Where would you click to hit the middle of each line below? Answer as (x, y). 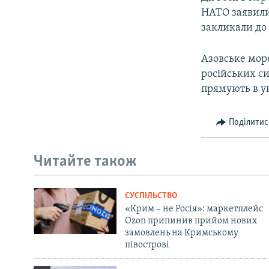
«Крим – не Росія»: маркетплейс (194, 209)
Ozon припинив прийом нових (191, 221)
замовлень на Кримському (181, 233)
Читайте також (85, 162)
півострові (147, 245)
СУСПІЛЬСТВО (151, 196)
